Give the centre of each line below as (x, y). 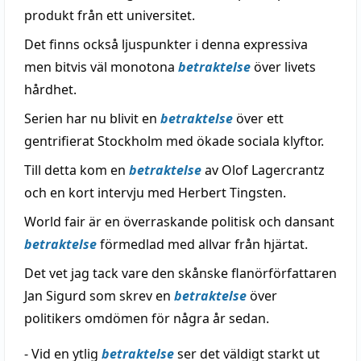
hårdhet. (50, 89)
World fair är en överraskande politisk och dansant (179, 222)
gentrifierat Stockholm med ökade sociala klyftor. (174, 141)
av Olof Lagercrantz (263, 170)
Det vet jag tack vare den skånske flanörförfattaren (180, 273)
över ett (258, 118)
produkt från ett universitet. (110, 15)
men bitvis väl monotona (101, 67)
